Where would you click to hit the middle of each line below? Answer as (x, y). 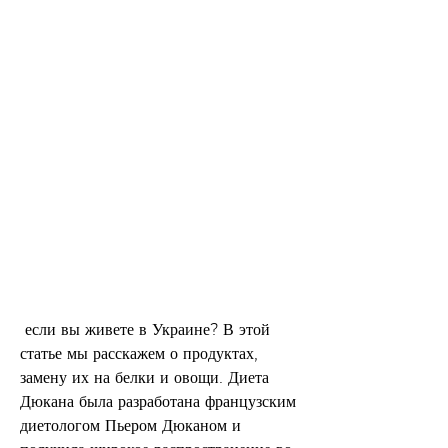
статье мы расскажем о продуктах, (139, 353)
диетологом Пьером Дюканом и (130, 425)
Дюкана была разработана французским (158, 401)
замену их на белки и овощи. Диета (144, 377)
